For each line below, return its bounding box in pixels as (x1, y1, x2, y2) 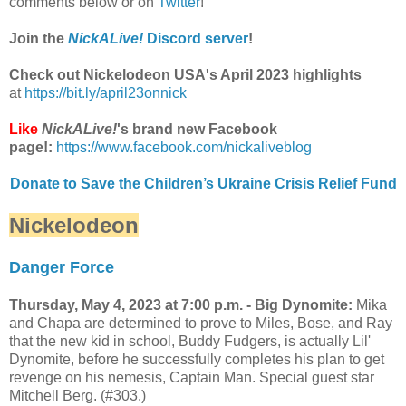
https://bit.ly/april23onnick (24, 84, 187, 101)
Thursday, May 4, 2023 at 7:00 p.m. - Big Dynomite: (9, 296, 353, 313)
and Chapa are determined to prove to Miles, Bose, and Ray (9, 314, 392, 331)
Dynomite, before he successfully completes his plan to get (9, 351, 384, 367)
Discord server (143, 30, 248, 46)
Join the (9, 30, 68, 46)
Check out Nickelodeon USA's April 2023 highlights (9, 66, 362, 82)
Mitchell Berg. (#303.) (9, 387, 146, 403)
